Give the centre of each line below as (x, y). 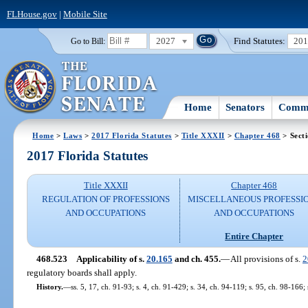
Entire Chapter (254, 236)
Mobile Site (85, 14)
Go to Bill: (88, 41)
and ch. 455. (196, 258)
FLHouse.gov (32, 14)
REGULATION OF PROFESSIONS (106, 199)
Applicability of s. (111, 258)
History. (49, 286)
